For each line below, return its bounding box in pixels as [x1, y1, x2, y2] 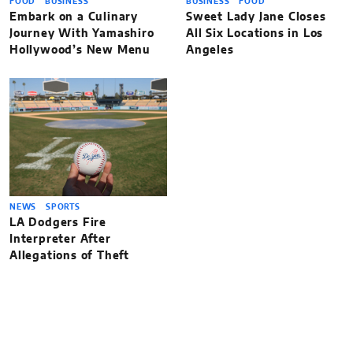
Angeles [186, 45, 234, 57]
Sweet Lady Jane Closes [186, 12, 326, 24]
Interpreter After [9, 234, 111, 246]
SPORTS [46, 203, 80, 212]
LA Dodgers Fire [9, 217, 107, 229]
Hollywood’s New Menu [9, 45, 154, 57]
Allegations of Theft [9, 251, 130, 262]
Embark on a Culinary [9, 12, 139, 24]
